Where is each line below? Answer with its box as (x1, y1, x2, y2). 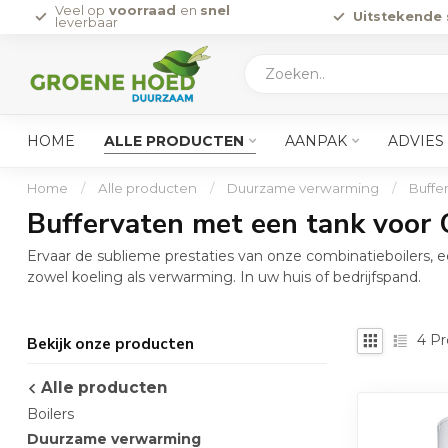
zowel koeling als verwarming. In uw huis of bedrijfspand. (27, 268, 421, 286)
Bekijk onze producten (27, 332, 194, 354)
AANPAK (285, 132, 347, 150)
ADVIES (388, 132, 444, 150)
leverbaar (55, 15, 118, 30)
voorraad (105, 3, 180, 18)
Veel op (55, 3, 105, 18)
